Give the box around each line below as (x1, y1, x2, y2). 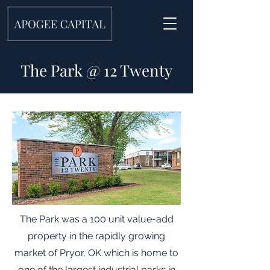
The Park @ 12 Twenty (20, 60, 172, 81)
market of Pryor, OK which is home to (14, 247, 178, 259)
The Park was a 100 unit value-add (19, 213, 174, 225)
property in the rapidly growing (28, 230, 165, 242)
